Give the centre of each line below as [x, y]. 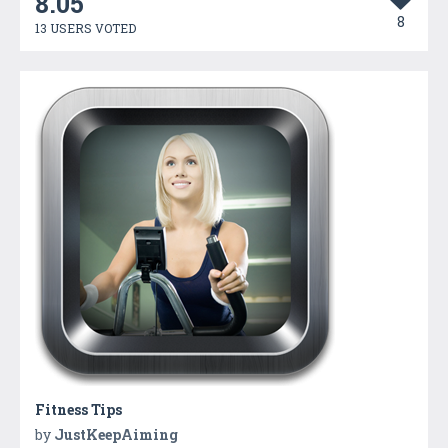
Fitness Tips [78, 409]
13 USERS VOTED [85, 27]
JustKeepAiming [116, 434]
